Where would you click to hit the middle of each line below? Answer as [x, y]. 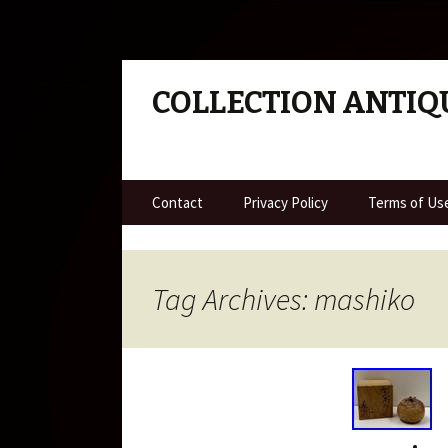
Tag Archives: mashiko [283, 299]
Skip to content [175, 192]
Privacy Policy [285, 202]
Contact [177, 202]
